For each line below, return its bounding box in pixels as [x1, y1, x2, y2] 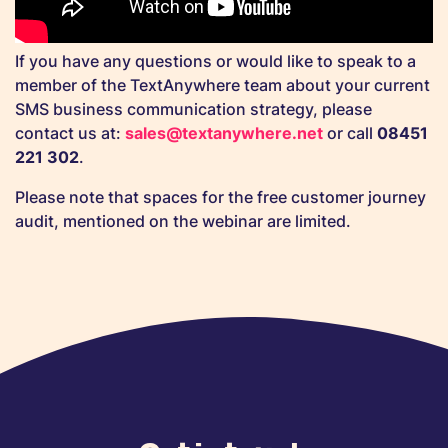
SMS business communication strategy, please [15, 99, 372, 119]
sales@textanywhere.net [125, 123, 323, 143]
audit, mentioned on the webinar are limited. [15, 211, 351, 231]
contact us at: [15, 123, 125, 143]
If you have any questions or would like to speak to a [15, 51, 416, 71]
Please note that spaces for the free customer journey [15, 187, 426, 207]
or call [323, 123, 377, 143]
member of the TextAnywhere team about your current [15, 75, 430, 95]
